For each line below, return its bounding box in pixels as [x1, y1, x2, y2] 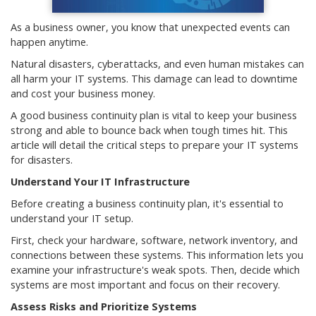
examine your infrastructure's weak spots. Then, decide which [11, 263, 300, 276]
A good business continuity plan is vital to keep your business [11, 109, 297, 122]
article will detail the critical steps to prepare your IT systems [11, 138, 298, 152]
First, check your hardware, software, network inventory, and [11, 233, 298, 247]
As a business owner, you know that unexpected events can [11, 20, 290, 34]
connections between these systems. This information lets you [11, 248, 303, 262]
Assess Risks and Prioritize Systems [11, 300, 197, 313]
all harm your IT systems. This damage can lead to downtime [11, 72, 298, 85]
